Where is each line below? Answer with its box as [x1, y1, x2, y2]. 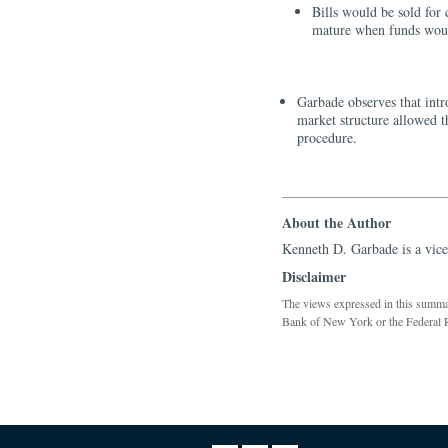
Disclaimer [282, 266, 346, 287]
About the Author [282, 212, 391, 233]
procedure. [297, 128, 357, 147]
